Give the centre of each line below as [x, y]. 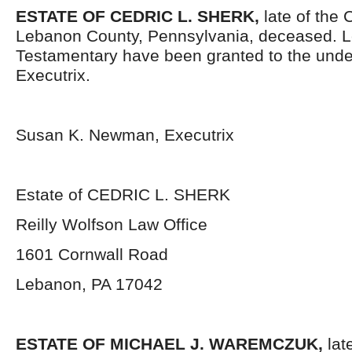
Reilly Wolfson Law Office [112, 224]
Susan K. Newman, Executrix [125, 135]
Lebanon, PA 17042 [89, 284]
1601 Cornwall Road [92, 254]
